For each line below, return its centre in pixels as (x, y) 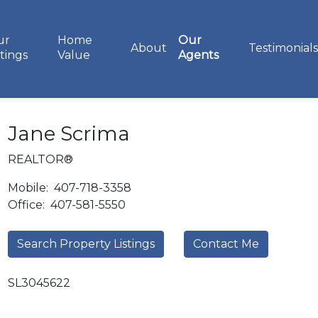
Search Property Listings (86, 244)
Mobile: (29, 188)
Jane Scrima (69, 133)
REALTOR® (40, 159)
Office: (28, 205)
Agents (198, 55)
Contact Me (226, 244)
